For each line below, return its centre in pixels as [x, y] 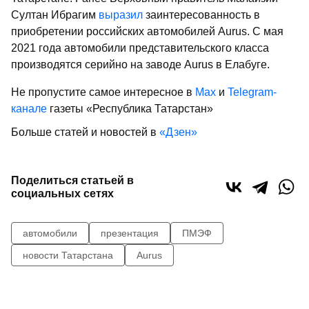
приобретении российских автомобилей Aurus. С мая [147, 31]
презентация [130, 233]
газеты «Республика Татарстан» [130, 108]
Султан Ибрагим [55, 14]
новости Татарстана [68, 255]
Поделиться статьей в [72, 180]
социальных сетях [62, 193]
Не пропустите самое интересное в [103, 92]
